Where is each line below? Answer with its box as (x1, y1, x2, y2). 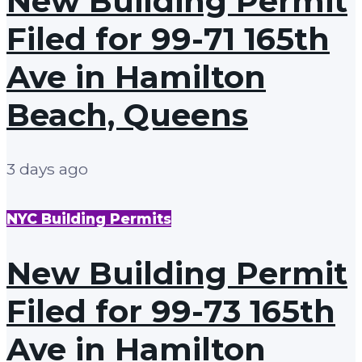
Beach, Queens (6, 95, 248, 134)
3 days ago (6, 159, 88, 179)
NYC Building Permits (6, 210, 171, 228)
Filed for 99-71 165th (6, 19, 330, 58)
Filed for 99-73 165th (6, 293, 335, 331)
